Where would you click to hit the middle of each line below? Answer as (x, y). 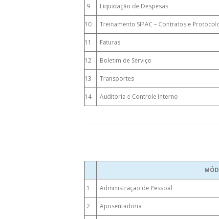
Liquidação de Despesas (132, 6)
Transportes (115, 78)
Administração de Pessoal (134, 188)
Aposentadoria (119, 206)
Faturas (109, 42)
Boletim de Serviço (124, 60)
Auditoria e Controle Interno (137, 97)
